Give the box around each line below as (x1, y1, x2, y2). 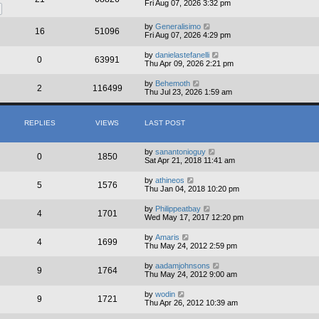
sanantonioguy (155, 147, 206, 157)
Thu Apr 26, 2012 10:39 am (145, 298, 238, 308)
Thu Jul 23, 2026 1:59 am (145, 88, 232, 97)
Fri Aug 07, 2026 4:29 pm (145, 31, 231, 40)
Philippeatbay (155, 204, 201, 214)
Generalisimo (155, 22, 201, 31)
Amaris (155, 233, 179, 242)
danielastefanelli (155, 51, 209, 60)
